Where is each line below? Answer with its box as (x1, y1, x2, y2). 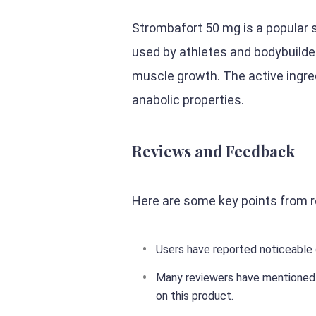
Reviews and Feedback (132, 140, 295, 162)
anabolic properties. (132, 92, 244, 107)
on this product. (156, 289, 233, 303)
